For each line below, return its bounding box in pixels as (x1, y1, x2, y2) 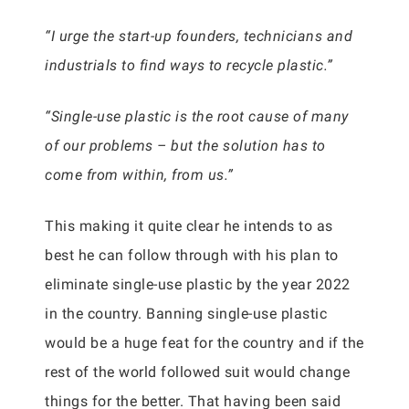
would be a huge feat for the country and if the (45, 334, 364, 351)
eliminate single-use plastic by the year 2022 (45, 276, 351, 293)
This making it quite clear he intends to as (45, 217, 333, 235)
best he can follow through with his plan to (45, 246, 339, 264)
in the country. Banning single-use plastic (45, 305, 327, 322)
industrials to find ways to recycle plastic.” (45, 57, 333, 74)
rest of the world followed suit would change (45, 363, 350, 381)
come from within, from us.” (45, 166, 234, 184)
